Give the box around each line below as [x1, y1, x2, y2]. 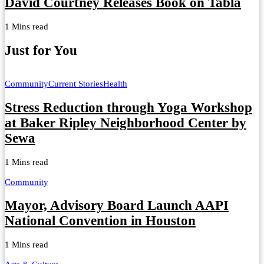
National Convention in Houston [5, 213, 196, 229]
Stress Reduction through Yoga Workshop [5, 100, 252, 115]
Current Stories [48, 79, 103, 89]
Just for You [5, 42, 77, 58]
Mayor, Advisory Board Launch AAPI [5, 198, 229, 213]
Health [103, 79, 127, 89]
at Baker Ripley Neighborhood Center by [5, 115, 246, 131]
